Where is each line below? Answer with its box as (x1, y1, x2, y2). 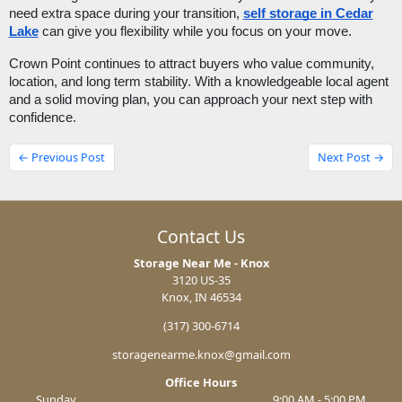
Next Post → (317, 149, 384, 166)
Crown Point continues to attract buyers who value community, (8, 57, 374, 72)
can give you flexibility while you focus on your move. (38, 24, 352, 39)
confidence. (8, 110, 76, 126)
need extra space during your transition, (8, 6, 243, 22)
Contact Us (157, 223, 245, 249)
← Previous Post (18, 149, 106, 166)
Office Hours (165, 373, 237, 390)
